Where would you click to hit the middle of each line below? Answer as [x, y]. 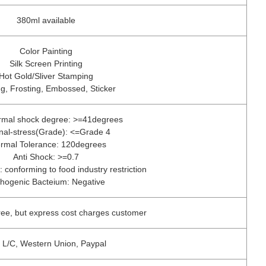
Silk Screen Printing [46, 64]
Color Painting [46, 51]
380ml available [46, 20]
